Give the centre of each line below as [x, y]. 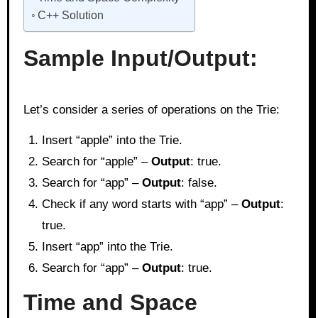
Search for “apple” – [96, 161]
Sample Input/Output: [140, 58]
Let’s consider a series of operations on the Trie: [151, 109]
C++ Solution [70, 15]
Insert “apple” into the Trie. [112, 140]
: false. [199, 182]
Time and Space [110, 302]
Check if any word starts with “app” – [141, 204]
